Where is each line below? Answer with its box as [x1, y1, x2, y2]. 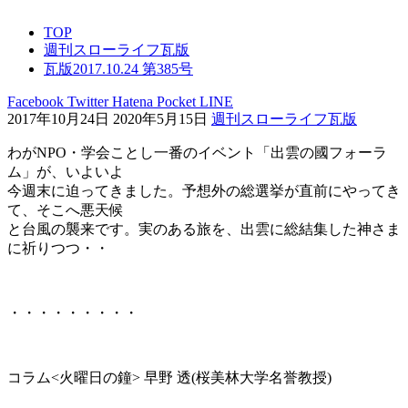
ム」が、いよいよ [7, 164, 124, 180]
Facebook [7, 94, 64, 110]
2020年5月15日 [113, 111, 208, 127]
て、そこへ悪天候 [7, 202, 124, 219]
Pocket [153, 94, 196, 110]
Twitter [64, 94, 108, 110]
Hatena [108, 94, 153, 110]
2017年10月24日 [7, 111, 109, 127]
